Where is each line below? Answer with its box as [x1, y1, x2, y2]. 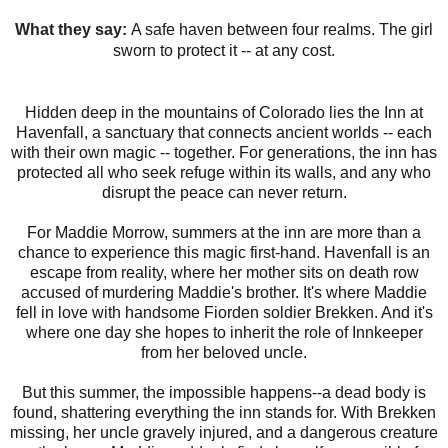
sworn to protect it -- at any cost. [113, 42, 335, 60]
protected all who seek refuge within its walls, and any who [17, 164, 431, 182]
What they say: [15, 21, 127, 39]
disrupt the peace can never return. [101, 184, 347, 202]
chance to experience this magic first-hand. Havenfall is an [18, 244, 430, 262]
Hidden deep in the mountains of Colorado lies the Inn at [25, 104, 423, 122]
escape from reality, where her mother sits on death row [29, 264, 419, 282]
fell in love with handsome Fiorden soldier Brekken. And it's [15, 304, 433, 322]
